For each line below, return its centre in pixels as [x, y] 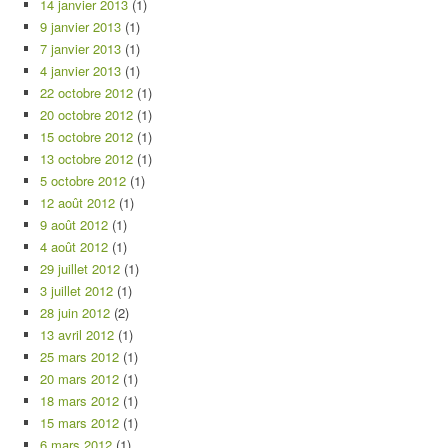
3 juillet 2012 [76, 290]
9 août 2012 [74, 224]
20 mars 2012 [79, 378]
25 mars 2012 [79, 356]
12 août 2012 [77, 202]
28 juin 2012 [75, 312]
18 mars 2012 [79, 400]
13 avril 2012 [77, 334]
